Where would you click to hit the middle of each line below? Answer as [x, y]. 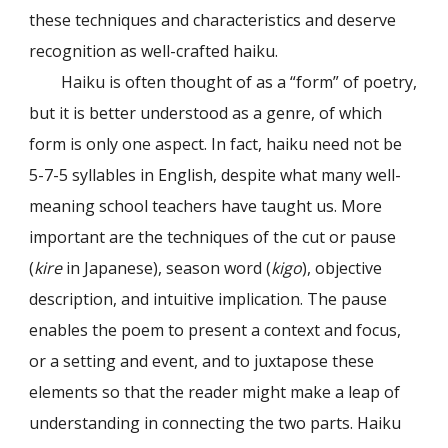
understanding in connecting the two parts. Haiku [215, 423]
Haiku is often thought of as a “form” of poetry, [223, 82]
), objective [342, 268]
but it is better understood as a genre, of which [206, 113]
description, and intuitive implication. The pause [208, 299]
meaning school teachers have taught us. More [206, 206]
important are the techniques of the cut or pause [213, 237]
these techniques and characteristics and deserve [213, 20]
